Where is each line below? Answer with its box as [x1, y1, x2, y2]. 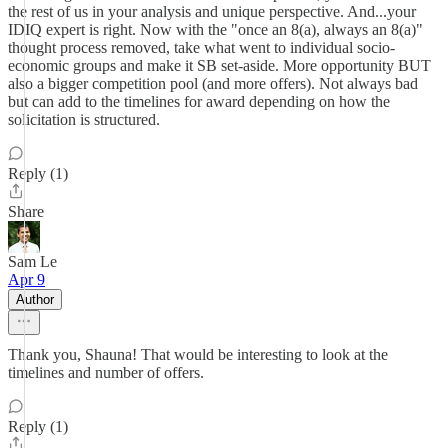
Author [16, 292, 54, 307]
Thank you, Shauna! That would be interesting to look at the [8, 346, 388, 363]
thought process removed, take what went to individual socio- [8, 39, 395, 56]
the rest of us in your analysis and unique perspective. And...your [8, 3, 416, 20]
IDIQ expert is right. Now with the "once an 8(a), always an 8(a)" [8, 21, 423, 38]
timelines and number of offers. [8, 364, 204, 381]
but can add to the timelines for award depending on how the [8, 93, 390, 110]
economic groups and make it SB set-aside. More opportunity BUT [8, 57, 431, 74]
